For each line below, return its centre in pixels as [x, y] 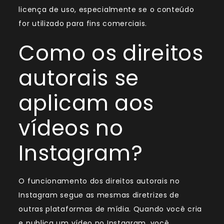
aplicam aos [86, 103]
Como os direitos [111, 53]
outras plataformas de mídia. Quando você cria [110, 209]
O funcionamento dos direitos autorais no [99, 181]
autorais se [79, 78]
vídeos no [71, 128]
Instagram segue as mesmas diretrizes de [99, 195]
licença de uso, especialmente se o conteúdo [106, 10]
